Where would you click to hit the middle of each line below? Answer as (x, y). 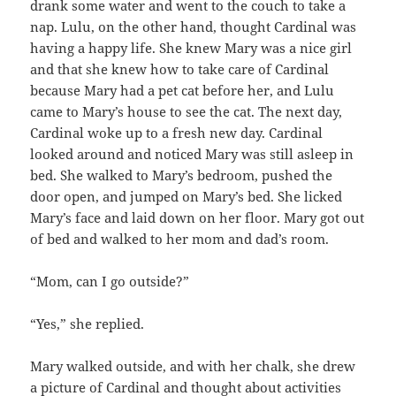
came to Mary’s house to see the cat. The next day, (187, 112)
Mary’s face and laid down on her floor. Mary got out (198, 218)
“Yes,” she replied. (88, 324)
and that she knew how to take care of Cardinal (180, 69)
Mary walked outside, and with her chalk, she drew (193, 366)
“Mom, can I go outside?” (110, 282)
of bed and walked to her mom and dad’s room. (182, 239)
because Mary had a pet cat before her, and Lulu (183, 91)
